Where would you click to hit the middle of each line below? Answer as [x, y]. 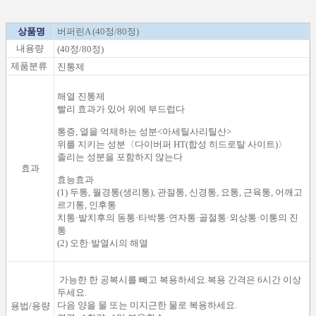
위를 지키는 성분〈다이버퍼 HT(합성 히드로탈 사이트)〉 [172, 145]
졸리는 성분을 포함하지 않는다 [120, 157]
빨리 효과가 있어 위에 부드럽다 [121, 109]
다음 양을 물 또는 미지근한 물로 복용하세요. [147, 305]
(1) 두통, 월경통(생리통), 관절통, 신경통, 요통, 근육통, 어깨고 [180, 193]
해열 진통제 [81, 97]
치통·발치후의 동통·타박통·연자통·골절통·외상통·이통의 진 [178, 218]
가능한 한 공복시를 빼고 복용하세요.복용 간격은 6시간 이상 [180, 280]
